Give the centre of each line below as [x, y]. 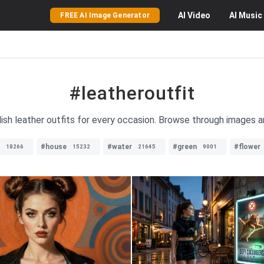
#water [120, 147]
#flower [247, 147]
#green [185, 147]
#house [54, 147]
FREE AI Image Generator [105, 15]
